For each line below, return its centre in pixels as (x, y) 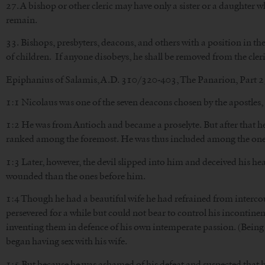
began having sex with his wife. (67, 241)
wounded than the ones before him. (76, 176)
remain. (22, 20)
